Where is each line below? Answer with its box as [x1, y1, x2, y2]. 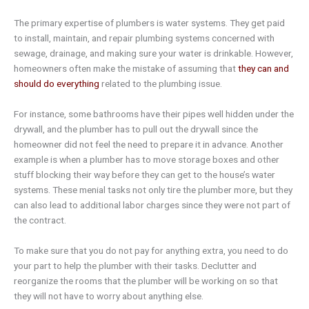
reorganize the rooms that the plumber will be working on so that [14, 275, 278, 286]
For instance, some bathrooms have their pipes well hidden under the [14, 108, 294, 120]
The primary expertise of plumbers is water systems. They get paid [14, 17, 285, 29]
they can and [238, 63, 289, 74]
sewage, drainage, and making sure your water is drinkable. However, [14, 48, 293, 59]
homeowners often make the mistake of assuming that [14, 63, 238, 74]
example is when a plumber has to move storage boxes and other [14, 154, 279, 166]
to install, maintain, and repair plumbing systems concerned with [14, 32, 275, 44]
